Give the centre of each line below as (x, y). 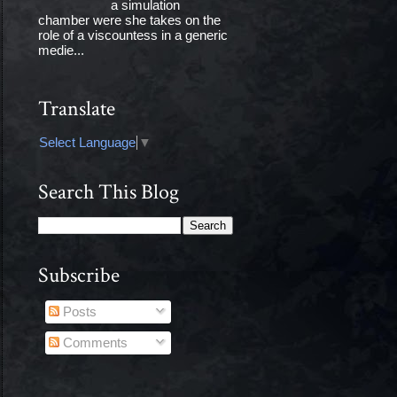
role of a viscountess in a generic (132, 36)
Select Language (87, 142)
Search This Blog (108, 191)
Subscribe (78, 275)
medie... (61, 51)
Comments (93, 343)
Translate (76, 108)
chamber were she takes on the (129, 21)
